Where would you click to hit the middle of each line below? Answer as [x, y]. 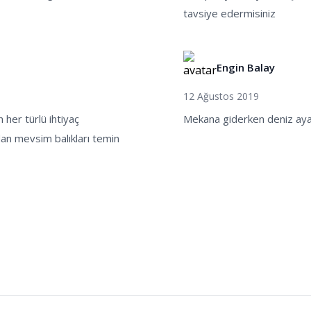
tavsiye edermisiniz [229, 13]
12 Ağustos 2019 [221, 96]
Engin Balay [246, 67]
